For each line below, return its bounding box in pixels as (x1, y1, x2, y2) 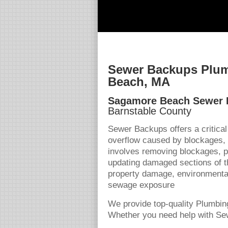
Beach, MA (108, 75, 170, 89)
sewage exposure (108, 180, 175, 190)
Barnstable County (108, 105, 191, 117)
